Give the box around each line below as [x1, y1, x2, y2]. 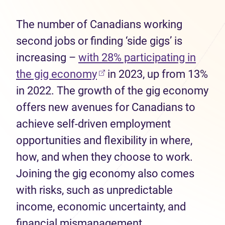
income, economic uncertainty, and [16, 200, 186, 213]
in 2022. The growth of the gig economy [16, 84, 208, 97]
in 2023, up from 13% [105, 68, 208, 80]
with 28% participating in [78, 51, 196, 64]
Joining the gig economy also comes [16, 167, 194, 180]
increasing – [16, 51, 78, 64]
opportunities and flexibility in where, [16, 134, 192, 147]
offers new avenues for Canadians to [16, 101, 195, 114]
